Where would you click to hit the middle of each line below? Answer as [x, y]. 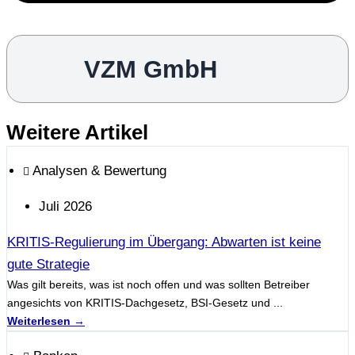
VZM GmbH [151, 69]
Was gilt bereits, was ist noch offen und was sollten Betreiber [158, 285]
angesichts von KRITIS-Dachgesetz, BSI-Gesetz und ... [145, 303]
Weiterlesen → [46, 321]
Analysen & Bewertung [99, 171]
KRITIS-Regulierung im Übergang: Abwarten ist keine [164, 242]
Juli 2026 [65, 207]
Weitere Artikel [77, 133]
